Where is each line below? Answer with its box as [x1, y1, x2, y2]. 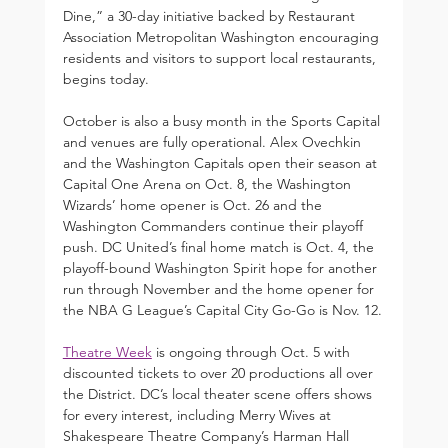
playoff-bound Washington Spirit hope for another [62, 258, 381, 277]
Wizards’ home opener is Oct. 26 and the [62, 195, 326, 214]
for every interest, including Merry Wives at [62, 405, 335, 424]
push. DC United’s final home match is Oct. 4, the [62, 237, 378, 256]
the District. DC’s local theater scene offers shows [62, 384, 376, 403]
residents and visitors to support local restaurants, [62, 48, 380, 67]
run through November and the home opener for [62, 279, 378, 298]
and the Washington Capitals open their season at [62, 153, 381, 172]
